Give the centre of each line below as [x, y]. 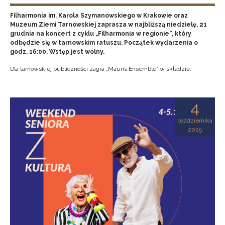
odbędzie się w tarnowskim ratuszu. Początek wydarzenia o [104, 43]
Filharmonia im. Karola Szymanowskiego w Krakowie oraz [99, 16]
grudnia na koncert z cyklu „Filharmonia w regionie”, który [101, 34]
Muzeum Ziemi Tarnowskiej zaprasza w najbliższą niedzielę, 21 [108, 25]
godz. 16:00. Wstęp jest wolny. [57, 52]
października [195, 121]
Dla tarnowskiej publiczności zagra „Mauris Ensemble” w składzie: [101, 69]
